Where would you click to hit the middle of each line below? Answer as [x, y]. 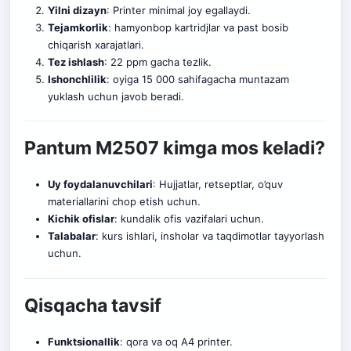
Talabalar [71, 236]
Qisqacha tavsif [93, 306]
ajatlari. [127, 44]
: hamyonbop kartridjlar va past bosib [198, 27]
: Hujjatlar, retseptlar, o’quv [217, 185]
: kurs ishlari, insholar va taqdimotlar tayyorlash [210, 236]
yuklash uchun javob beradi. [116, 96]
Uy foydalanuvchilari [100, 185]
